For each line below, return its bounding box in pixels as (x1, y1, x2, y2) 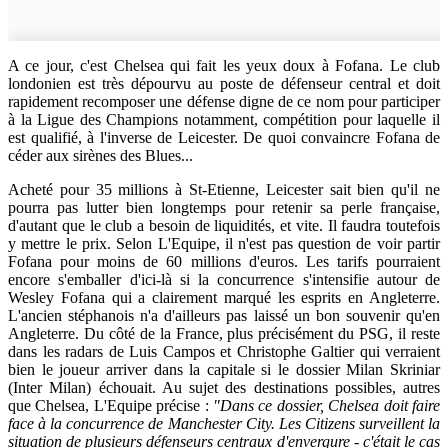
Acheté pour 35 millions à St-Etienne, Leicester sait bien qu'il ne (8, 180, 440, 198)
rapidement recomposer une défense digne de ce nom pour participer (8, 92, 440, 110)
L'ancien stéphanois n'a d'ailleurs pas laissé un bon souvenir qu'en (8, 306, 440, 324)
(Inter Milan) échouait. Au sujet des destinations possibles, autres (8, 378, 440, 396)
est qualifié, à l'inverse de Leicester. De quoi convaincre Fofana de (8, 128, 440, 146)
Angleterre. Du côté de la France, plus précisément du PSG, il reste (8, 324, 440, 342)
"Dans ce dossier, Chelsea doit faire (213, 396, 440, 414)
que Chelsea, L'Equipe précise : (8, 396, 213, 414)
